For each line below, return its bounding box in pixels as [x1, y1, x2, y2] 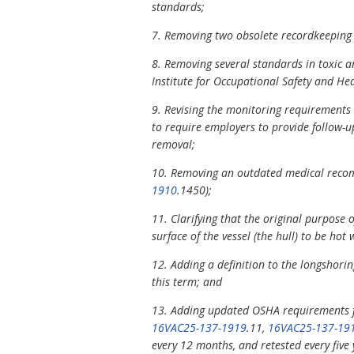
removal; [152, 137, 195, 153]
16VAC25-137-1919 [152, 320, 247, 336]
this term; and [152, 274, 222, 290]
